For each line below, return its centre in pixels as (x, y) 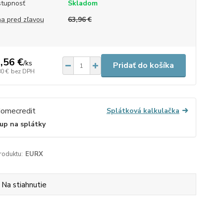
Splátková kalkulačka (143, 111)
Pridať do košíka (143, 65)
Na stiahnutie (24, 185)
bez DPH (23, 71)
